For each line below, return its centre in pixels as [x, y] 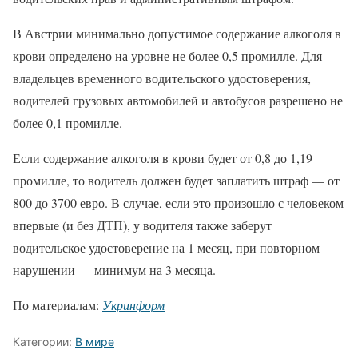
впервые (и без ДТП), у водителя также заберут [142, 225]
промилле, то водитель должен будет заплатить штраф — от [176, 180]
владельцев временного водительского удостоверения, [162, 78]
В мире [95, 342]
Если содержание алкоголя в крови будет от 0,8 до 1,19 [163, 158]
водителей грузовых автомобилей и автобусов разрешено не [178, 100]
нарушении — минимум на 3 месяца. [114, 270]
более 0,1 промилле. [68, 123]
